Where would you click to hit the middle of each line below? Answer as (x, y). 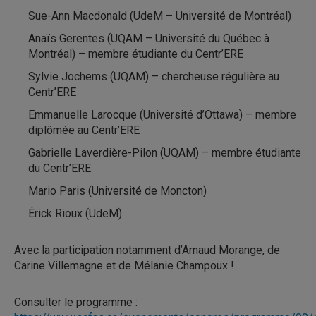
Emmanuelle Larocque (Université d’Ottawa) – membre (162, 115)
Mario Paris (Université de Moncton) (117, 191)
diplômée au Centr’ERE (84, 130)
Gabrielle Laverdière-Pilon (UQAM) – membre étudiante (165, 153)
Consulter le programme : (76, 302)
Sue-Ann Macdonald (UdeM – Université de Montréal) (160, 16)
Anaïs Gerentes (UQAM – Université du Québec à (149, 38)
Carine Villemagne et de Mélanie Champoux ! (124, 266)
